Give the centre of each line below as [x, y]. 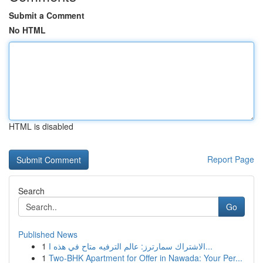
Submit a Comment [47, 15]
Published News [48, 234]
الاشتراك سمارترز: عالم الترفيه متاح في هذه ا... [209, 246]
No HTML [27, 30]
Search [31, 191]
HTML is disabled [41, 126]
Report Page [231, 159]
